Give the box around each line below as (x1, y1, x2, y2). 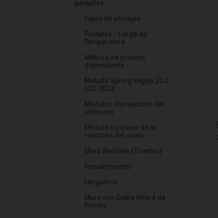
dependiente (84, 61, 124, 69)
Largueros (84, 178, 118, 186)
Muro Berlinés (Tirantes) (84, 147, 162, 155)
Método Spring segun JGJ (84, 77, 168, 85)
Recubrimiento (84, 163, 131, 170)
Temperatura (84, 38, 125, 46)
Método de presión (84, 54, 145, 61)
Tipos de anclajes (84, 15, 141, 22)
